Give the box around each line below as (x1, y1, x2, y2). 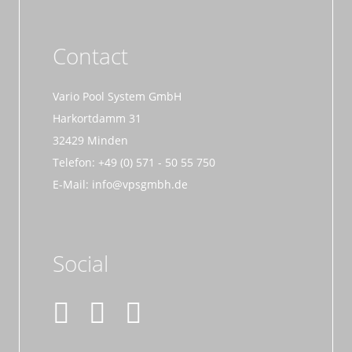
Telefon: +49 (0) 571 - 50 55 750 (53, 154, 215, 170)
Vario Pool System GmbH (53, 88, 181, 104)
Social (53, 247, 108, 278)
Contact (53, 40, 128, 71)
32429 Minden (53, 132, 128, 148)
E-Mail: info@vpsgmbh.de (53, 176, 188, 192)
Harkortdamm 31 (53, 110, 141, 126)
